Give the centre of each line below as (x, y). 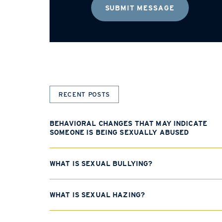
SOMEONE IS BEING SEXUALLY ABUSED (119, 132)
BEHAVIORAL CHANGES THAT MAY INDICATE (129, 123)
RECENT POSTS (84, 94)
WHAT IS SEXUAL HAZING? (97, 195)
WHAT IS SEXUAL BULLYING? (101, 164)
